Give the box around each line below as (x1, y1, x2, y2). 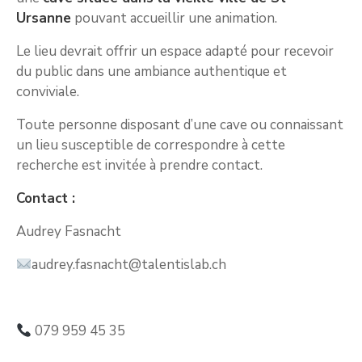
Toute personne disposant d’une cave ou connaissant (16, 115, 343, 134)
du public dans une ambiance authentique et (16, 61, 287, 81)
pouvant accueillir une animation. (71, 8, 277, 27)
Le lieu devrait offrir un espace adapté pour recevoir (16, 41, 334, 61)
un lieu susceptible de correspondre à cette (16, 135, 285, 154)
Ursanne (16, 8, 71, 27)
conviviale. (16, 82, 79, 101)
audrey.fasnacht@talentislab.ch (32, 255, 227, 274)
